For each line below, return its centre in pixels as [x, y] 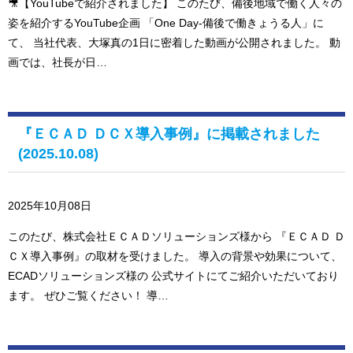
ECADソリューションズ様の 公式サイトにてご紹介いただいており [173, 276]
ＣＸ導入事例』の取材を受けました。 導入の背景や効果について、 [175, 256]
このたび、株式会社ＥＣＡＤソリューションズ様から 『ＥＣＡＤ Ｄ [176, 237]
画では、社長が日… [58, 63]
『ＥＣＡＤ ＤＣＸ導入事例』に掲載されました [169, 134]
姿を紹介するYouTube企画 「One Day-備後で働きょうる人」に [166, 23]
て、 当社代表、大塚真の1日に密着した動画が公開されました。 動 [174, 43]
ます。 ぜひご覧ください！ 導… [88, 296]
